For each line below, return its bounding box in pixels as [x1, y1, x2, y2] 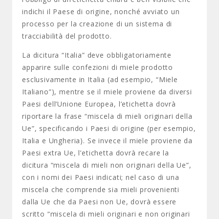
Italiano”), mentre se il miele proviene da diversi [22, 87, 192, 96]
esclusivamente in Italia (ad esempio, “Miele [22, 75, 178, 84]
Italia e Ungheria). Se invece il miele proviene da [22, 136, 193, 145]
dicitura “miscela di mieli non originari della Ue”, [22, 160, 192, 170]
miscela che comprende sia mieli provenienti [22, 185, 180, 194]
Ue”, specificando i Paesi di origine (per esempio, [22, 124, 196, 133]
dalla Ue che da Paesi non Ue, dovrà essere [22, 197, 177, 206]
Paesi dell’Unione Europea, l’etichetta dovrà [22, 99, 176, 109]
